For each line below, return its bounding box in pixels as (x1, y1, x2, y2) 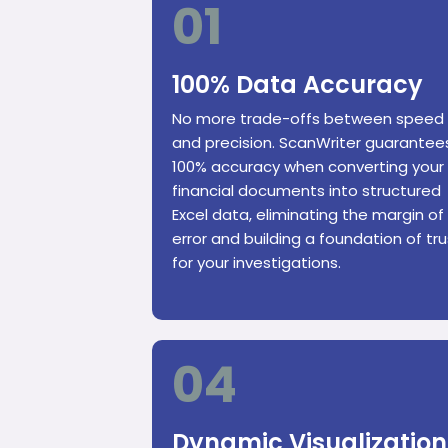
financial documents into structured (172, 180, 441, 202)
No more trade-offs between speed (172, 108, 444, 130)
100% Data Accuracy (172, 68, 423, 102)
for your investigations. (172, 252, 341, 274)
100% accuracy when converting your (172, 156, 444, 178)
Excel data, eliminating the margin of (172, 204, 444, 226)
